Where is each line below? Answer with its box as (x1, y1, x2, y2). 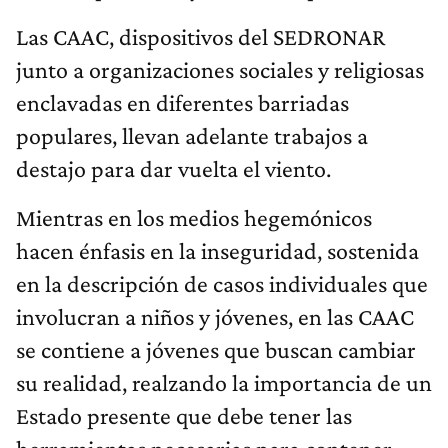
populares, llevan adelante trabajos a (16, 122, 368, 150)
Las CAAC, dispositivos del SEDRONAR (16, 23, 385, 51)
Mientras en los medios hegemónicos (16, 204, 372, 232)
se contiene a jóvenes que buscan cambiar (16, 336, 416, 364)
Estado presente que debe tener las (16, 402, 352, 430)
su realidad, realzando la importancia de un (16, 369, 432, 397)
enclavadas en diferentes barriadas (16, 89, 349, 117)
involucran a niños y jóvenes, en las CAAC (16, 303, 414, 331)
